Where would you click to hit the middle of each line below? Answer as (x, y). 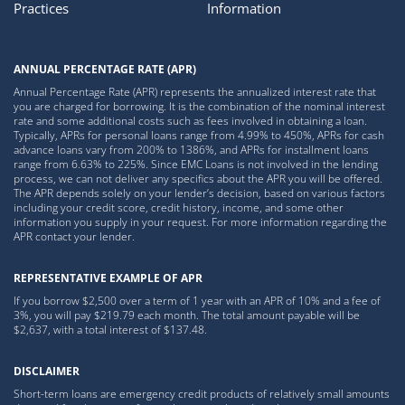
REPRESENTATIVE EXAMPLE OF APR (108, 278)
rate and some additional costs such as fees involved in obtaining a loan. (190, 120)
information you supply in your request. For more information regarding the (200, 221)
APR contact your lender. (74, 236)
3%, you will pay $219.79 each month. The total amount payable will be (187, 315)
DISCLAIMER (47, 371)
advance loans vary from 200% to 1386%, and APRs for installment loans (191, 149)
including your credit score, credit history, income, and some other (179, 207)
